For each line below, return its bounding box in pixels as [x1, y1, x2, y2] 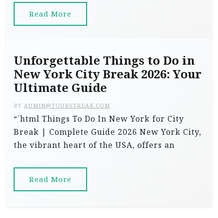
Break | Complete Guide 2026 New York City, [14, 127, 201, 137]
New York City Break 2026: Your [14, 67, 201, 81]
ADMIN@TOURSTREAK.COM [24, 102, 110, 109]
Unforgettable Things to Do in [14, 53, 195, 68]
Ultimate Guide [14, 80, 107, 95]
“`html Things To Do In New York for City [14, 113, 184, 124]
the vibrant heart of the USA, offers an [14, 140, 175, 150]
